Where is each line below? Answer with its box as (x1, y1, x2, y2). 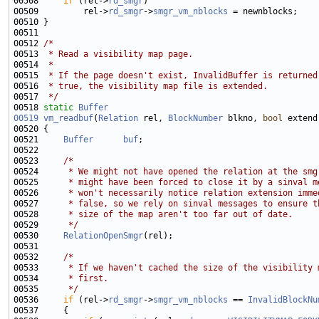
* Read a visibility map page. (43, 49, 193, 60)
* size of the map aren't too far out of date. (43, 209, 293, 220)
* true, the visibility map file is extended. (43, 81, 268, 92)
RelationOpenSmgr (63, 231, 143, 241)
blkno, (223, 113, 263, 124)
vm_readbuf (43, 113, 93, 124)
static (43, 103, 73, 113)
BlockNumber (168, 113, 223, 124)
